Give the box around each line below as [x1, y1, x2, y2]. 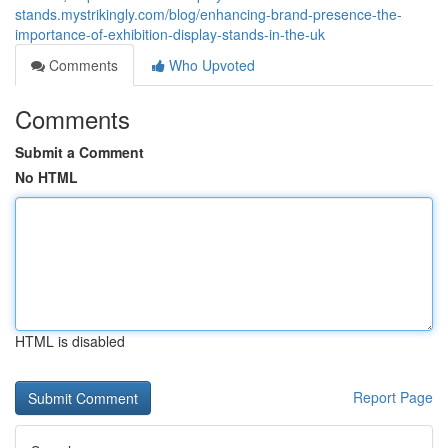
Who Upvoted [165, 55, 255, 75]
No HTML [15, 167, 78, 187]
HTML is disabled [15, 331, 125, 351]
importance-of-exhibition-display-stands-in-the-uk [15, 24, 325, 44]
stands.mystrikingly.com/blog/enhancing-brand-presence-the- [15, 4, 402, 24]
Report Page [353, 387, 433, 407]
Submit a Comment [15, 142, 144, 162]
